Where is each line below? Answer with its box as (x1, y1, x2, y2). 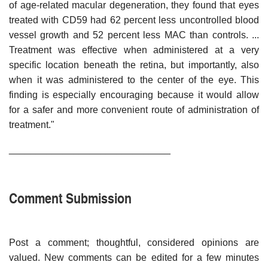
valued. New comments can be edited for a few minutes (9, 252, 259, 263)
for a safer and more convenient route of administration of (9, 104, 259, 115)
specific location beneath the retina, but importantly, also (9, 59, 259, 70)
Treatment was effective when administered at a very (9, 44, 259, 55)
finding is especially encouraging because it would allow (9, 89, 259, 100)
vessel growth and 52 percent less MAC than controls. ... (9, 29, 259, 40)
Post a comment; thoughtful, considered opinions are (9, 237, 259, 248)
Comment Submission (9, 187, 132, 208)
